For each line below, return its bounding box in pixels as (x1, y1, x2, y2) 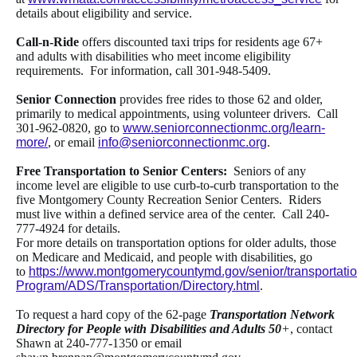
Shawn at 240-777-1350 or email (16, 336, 182, 351)
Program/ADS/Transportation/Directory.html (16, 279, 260, 293)
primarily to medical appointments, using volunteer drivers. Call (16, 107, 338, 121)
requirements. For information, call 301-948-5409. (16, 64, 271, 78)
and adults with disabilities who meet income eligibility (16, 49, 291, 64)
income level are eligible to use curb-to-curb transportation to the (16, 178, 339, 193)
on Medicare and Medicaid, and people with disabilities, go (16, 250, 312, 265)
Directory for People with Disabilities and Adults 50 (16, 322, 281, 336)
